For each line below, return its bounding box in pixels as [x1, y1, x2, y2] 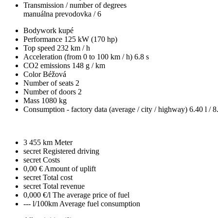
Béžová [43, 70, 66, 78]
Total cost [43, 173, 73, 182]
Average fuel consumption [59, 199, 140, 208]
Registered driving [43, 146, 99, 155]
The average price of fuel [53, 190, 129, 199]
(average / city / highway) [109, 105, 189, 113]
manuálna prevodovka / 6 [23, 9, 101, 18]
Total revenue [43, 182, 85, 190]
